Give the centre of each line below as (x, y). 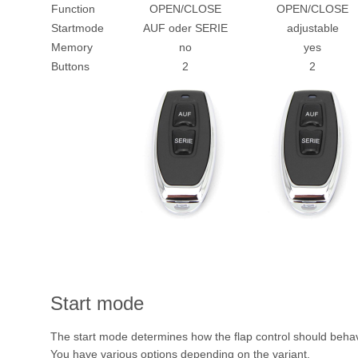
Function (73, 9)
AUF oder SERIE (185, 28)
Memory (72, 48)
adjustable (312, 28)
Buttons (70, 67)
